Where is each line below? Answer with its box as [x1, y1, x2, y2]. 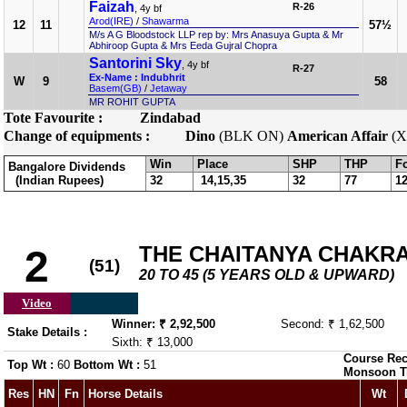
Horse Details [88, 387, 163, 401]
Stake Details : [7, 325, 87, 339]
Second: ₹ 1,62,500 [281, 317, 384, 331]
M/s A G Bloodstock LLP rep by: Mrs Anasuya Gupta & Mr [89, 29, 343, 40]
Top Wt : [7, 358, 57, 372]
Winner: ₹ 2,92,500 [112, 317, 215, 331]
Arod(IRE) [89, 15, 134, 26]
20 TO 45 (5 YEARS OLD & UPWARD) [139, 267, 394, 283]
